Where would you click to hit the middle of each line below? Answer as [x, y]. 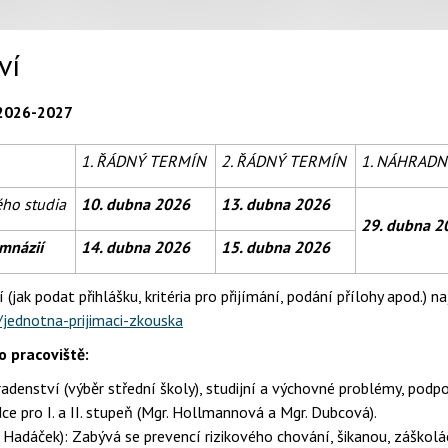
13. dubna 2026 [277, 204]
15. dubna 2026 [275, 247]
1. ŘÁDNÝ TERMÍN [145, 161]
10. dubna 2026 [137, 204]
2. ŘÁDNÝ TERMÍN [285, 161]
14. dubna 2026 [135, 247]
